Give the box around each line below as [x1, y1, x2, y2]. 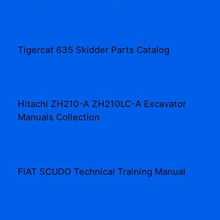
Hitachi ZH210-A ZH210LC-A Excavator [18, 98, 187, 110]
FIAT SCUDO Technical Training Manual [18, 165, 186, 177]
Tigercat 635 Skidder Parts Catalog [18, 44, 170, 55]
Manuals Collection [18, 111, 100, 123]
